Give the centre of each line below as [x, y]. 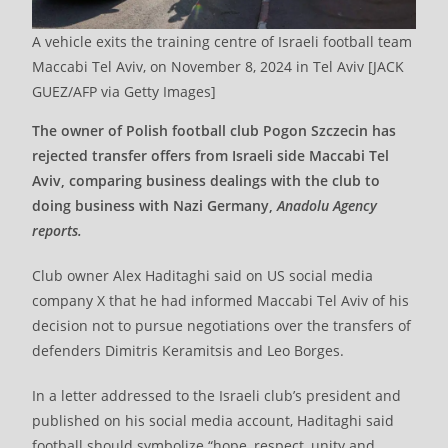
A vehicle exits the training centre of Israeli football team [222, 42]
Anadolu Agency [327, 206]
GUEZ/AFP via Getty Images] [124, 92]
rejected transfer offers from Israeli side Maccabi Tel [211, 156]
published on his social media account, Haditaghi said [213, 421]
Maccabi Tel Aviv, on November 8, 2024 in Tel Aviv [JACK [218, 67]
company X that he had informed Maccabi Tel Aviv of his [221, 301]
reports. [57, 231]
